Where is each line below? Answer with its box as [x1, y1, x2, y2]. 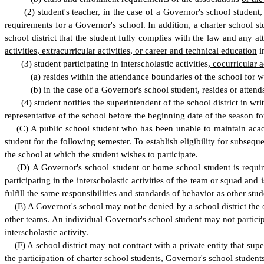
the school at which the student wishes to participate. [5, 150, 198, 159]
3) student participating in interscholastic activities [24, 59, 208, 68]
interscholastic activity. [5, 227, 88, 237]
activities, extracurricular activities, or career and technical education [5, 46, 257, 55]
